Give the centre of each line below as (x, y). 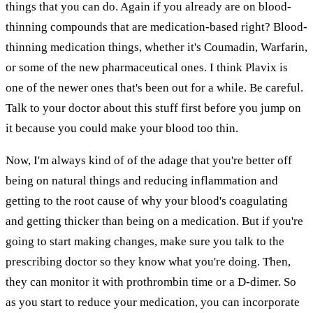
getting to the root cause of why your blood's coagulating (147, 201)
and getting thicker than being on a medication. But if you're (154, 221)
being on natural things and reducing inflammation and (142, 180)
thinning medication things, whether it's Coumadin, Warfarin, (156, 47)
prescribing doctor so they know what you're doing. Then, (148, 261)
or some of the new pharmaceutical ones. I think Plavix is (147, 67)
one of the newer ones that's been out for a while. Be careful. (154, 87)
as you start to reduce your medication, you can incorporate (153, 302)
